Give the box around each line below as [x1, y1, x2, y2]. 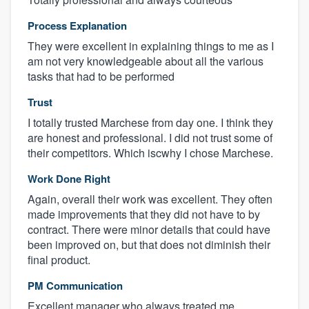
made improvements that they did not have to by [28, 206, 260, 223]
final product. [28, 252, 90, 268]
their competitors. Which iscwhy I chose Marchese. [28, 145, 273, 161]
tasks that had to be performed [28, 68, 175, 85]
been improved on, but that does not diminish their [28, 237, 270, 253]
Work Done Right [28, 171, 110, 187]
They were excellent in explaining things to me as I [28, 38, 274, 54]
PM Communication [28, 278, 123, 294]
